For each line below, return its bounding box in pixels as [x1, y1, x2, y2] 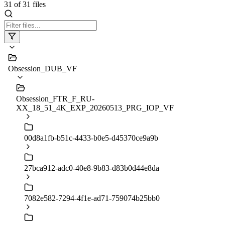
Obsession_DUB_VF [8, 64, 77, 73]
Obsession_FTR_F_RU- [16, 94, 94, 103]
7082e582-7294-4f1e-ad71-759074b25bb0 [24, 193, 160, 202]
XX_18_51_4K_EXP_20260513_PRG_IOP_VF [16, 103, 174, 112]
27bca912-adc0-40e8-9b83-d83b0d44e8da [24, 163, 159, 172]
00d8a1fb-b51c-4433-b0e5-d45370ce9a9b [24, 133, 158, 142]
